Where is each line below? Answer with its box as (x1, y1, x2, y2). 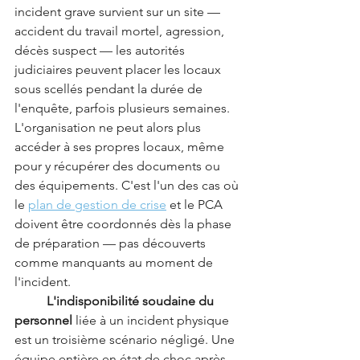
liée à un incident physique (72, 313, 232, 328)
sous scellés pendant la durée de (14, 81, 206, 96)
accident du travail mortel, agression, (14, 23, 227, 39)
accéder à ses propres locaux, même (14, 139, 227, 154)
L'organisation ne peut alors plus (14, 120, 204, 135)
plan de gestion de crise (28, 197, 166, 212)
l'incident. (14, 274, 71, 289)
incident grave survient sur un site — (14, 4, 223, 19)
